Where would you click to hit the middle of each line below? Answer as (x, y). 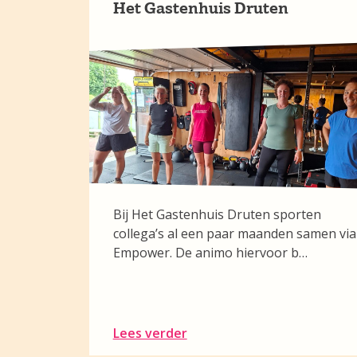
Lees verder (150, 333)
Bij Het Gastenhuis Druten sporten (217, 214)
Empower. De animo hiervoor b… (210, 253)
